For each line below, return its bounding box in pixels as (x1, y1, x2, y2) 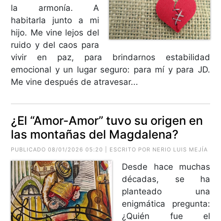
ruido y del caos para (11, 39, 99, 50)
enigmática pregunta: (122, 198, 210, 209)
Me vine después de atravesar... (11, 76, 139, 87)
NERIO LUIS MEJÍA (152, 146, 208, 153)
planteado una (122, 186, 210, 196)
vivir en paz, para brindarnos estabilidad (11, 52, 210, 62)
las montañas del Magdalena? (11, 127, 179, 142)
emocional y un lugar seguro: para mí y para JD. (11, 64, 210, 74)
